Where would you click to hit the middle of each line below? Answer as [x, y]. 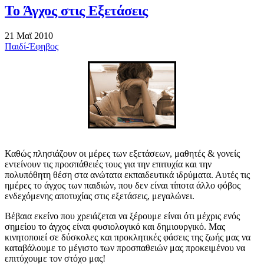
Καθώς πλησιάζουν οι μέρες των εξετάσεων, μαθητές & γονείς [122, 153]
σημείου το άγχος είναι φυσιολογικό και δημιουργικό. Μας [115, 226]
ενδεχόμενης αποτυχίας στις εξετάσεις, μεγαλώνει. [100, 196]
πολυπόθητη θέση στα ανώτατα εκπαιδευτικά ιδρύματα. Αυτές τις [127, 174]
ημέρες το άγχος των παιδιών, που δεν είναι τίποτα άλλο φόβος [123, 185]
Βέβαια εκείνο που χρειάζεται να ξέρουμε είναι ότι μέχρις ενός [122, 216]
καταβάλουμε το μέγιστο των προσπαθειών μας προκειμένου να [125, 247]
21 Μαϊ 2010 [29, 35]
